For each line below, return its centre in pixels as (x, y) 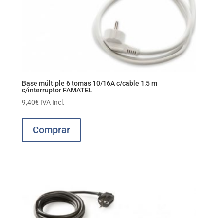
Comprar (51, 130)
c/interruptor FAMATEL (57, 90)
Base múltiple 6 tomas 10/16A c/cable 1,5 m (89, 83)
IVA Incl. (52, 102)
